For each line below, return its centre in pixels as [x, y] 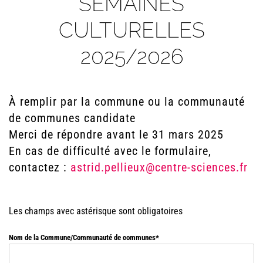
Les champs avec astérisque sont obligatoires [96, 211]
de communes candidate [72, 118]
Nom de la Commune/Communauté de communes [82, 237]
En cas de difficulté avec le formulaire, [110, 151]
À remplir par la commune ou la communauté [127, 101]
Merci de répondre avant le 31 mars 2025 [116, 134]
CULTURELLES [131, 30]
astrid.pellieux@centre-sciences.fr [159, 167]
